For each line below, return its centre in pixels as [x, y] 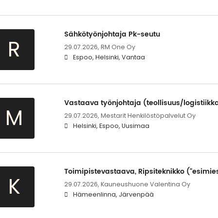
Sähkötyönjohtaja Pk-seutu [112, 35]
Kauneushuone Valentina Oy [145, 184]
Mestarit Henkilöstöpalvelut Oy [148, 116]
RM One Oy [118, 47]
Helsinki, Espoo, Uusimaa [111, 126]
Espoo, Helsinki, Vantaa [109, 57]
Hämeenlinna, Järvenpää [113, 195]
